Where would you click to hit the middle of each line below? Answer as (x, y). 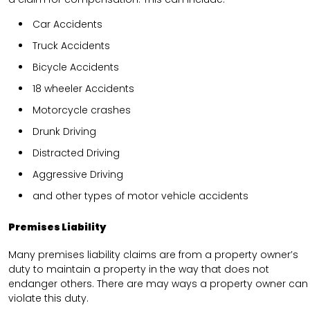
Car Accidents (67, 25)
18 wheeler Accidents (83, 89)
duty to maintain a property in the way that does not (139, 269)
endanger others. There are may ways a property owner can (158, 283)
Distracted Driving (76, 153)
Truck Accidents (71, 46)
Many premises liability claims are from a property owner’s (153, 254)
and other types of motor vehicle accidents (140, 196)
